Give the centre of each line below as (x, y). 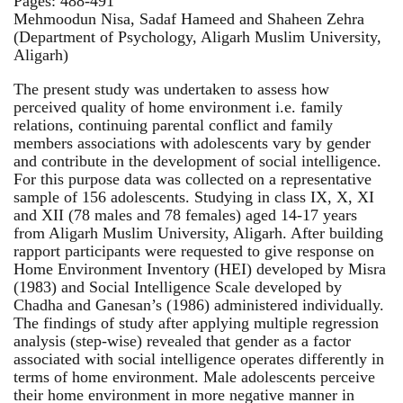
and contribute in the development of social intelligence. (197, 161)
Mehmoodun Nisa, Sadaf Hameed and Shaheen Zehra (189, 18)
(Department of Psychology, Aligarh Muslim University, (197, 36)
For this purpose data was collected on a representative (193, 179)
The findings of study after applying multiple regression (196, 322)
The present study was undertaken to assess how (171, 89)
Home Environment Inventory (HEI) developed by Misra (200, 269)
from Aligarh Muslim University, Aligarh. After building (198, 233)
